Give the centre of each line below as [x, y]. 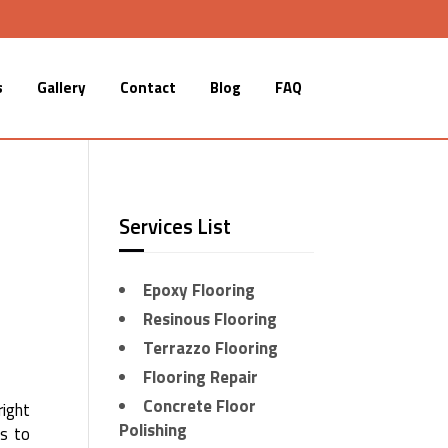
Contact [148, 87]
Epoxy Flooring [199, 290]
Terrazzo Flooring [211, 348]
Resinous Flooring [210, 319]
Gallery [62, 87]
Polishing [153, 430]
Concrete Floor [200, 406]
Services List [175, 226]
